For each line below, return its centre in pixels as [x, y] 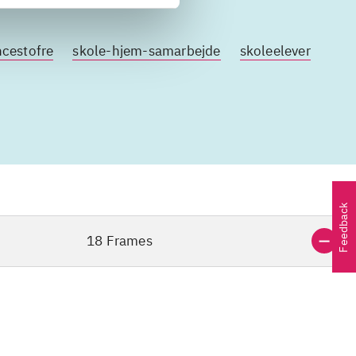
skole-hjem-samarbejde [147, 51]
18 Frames [119, 241]
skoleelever [275, 51]
